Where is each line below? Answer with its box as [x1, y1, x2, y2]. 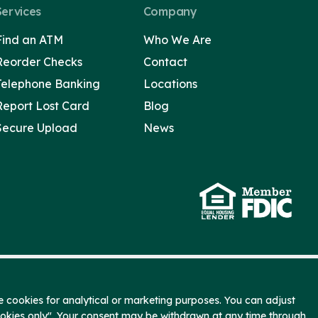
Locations [143, 77, 197, 91]
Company [143, 4, 197, 18]
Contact [143, 55, 187, 69]
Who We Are [143, 33, 212, 47]
